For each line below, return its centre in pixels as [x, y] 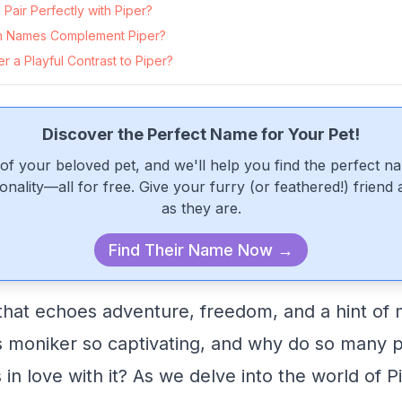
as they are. [201, 208]
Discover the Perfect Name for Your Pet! [201, 134]
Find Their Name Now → [201, 250]
